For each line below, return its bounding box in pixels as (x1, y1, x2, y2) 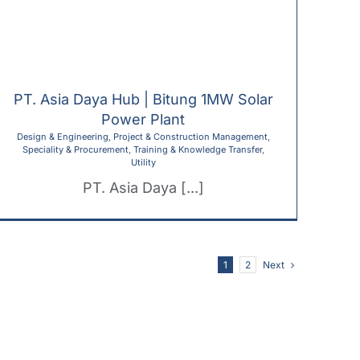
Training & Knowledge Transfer (133, 143, 262, 155)
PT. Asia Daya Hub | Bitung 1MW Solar (13, 90, 273, 108)
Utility (130, 156, 156, 168)
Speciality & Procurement (22, 143, 129, 155)
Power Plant (101, 110, 185, 128)
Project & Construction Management (112, 130, 268, 142)
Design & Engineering (16, 130, 108, 142)
